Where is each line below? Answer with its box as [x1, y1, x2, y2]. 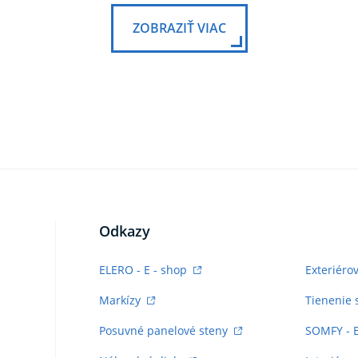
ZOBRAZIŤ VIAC [132, 18, 226, 37]
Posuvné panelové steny [98, 322, 231, 338]
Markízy [98, 292, 144, 308]
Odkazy [98, 221, 150, 241]
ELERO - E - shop [98, 261, 190, 277]
